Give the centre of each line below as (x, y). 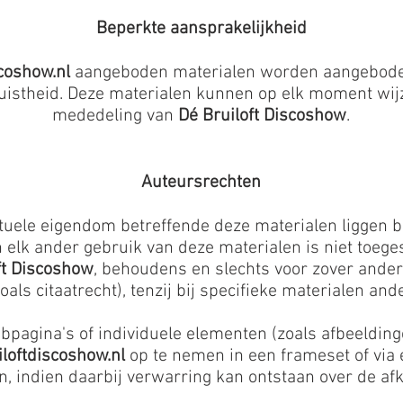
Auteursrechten (201, 183)
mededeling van (115, 116)
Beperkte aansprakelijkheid (201, 29)
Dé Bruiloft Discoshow (262, 116)
